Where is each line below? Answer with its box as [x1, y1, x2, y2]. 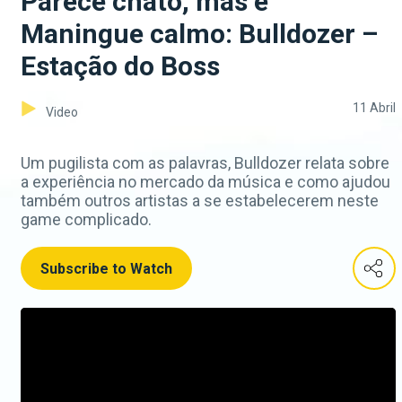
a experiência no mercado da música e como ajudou [21, 172, 390, 192]
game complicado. [21, 210, 152, 230]
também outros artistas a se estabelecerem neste [21, 191, 379, 211]
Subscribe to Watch [40, 260, 172, 278]
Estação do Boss [21, 50, 220, 83]
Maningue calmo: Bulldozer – [21, 18, 378, 50]
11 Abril [353, 100, 396, 116]
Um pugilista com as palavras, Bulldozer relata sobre [21, 153, 389, 173]
